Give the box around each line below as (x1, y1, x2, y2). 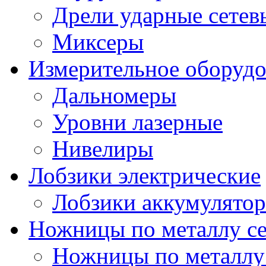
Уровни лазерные (52, 109, 223, 135)
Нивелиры (52, 136, 153, 161)
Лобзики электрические (28, 163, 261, 188)
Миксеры (52, 29, 144, 55)
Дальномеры (52, 83, 176, 108)
